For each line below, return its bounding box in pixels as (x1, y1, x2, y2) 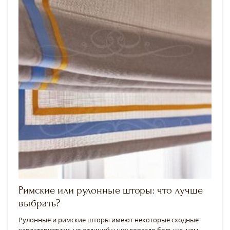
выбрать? (18, 197, 61, 209)
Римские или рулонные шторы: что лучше (18, 184, 203, 197)
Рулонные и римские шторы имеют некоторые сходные (18, 215, 199, 225)
